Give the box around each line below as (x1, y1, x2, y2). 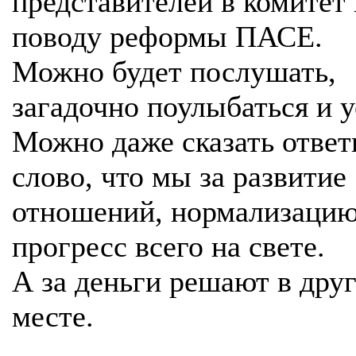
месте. (12, 300, 94, 333)
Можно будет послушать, (12, 55, 336, 88)
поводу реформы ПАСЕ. (12, 20, 323, 53)
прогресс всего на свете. (12, 230, 325, 263)
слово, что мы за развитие (12, 160, 346, 193)
